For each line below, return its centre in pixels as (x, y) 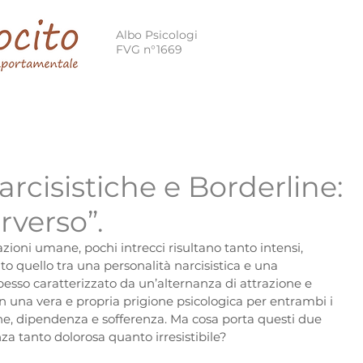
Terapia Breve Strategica (267, 113)
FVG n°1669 (149, 49)
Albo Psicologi (157, 35)
